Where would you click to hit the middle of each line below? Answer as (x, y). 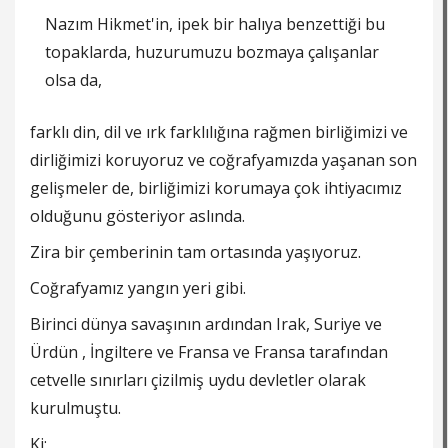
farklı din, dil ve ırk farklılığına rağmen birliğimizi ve (219, 132)
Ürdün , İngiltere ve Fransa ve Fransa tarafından (209, 352)
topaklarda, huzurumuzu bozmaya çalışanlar (212, 52)
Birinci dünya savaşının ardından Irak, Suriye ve (206, 324)
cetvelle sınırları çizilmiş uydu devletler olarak (198, 380)
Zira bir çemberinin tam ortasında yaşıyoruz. (195, 252)
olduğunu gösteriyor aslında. (137, 216)
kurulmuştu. (75, 408)
